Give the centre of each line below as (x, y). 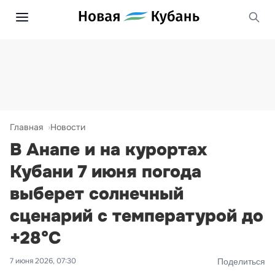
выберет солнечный (97, 194)
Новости (68, 127)
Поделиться (241, 261)
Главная (26, 127)
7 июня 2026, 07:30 (43, 261)
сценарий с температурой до (137, 216)
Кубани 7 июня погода (106, 172)
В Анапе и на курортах (109, 150)
